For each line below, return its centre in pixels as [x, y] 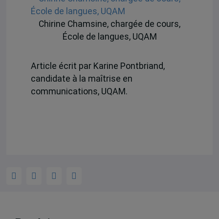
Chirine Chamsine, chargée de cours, [109, 24]
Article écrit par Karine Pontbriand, [98, 66]
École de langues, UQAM [109, 37]
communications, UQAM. [79, 91]
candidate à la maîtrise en [81, 78]
